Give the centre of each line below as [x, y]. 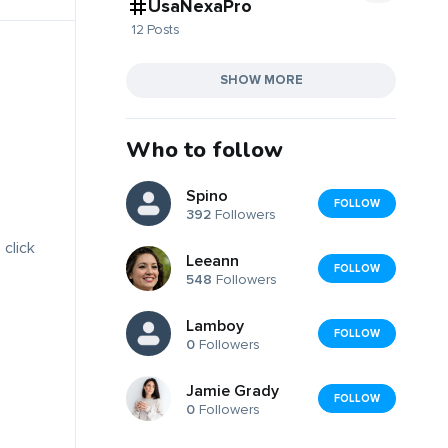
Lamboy [215, 326]
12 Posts [155, 29]
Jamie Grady [232, 391]
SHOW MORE [261, 79]
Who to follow [204, 149]
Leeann [212, 261]
